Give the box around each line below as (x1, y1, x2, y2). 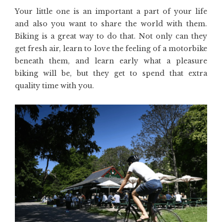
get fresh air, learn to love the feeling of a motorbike (15, 44, 207, 53)
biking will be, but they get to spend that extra (15, 69, 207, 78)
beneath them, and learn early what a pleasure (15, 56, 207, 65)
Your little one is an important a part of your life (15, 7, 207, 16)
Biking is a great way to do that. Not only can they (15, 32, 207, 41)
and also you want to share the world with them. (15, 19, 207, 28)
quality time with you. (15, 81, 94, 90)
